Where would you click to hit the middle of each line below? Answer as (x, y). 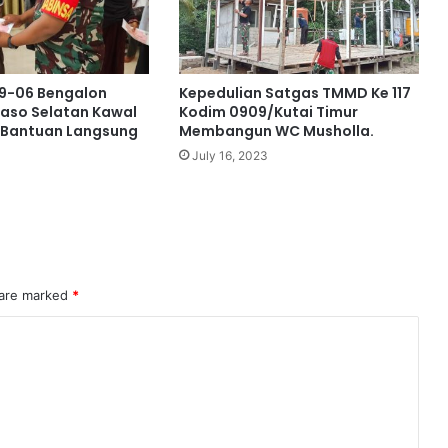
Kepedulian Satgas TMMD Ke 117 (294, 93)
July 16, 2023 (229, 156)
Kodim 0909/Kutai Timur (268, 112)
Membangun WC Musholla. (276, 131)
